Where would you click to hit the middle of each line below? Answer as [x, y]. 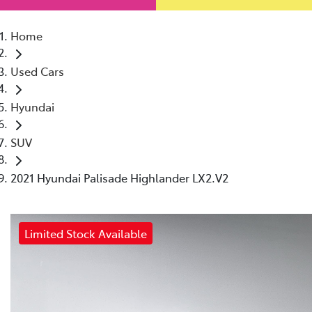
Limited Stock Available [86, 233]
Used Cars [37, 71]
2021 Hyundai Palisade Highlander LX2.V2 [119, 177]
